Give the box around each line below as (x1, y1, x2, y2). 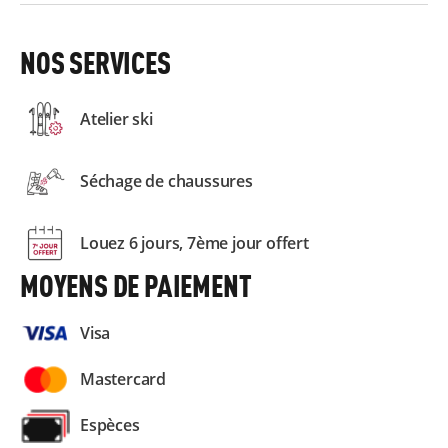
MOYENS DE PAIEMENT (20, 267, 252, 304)
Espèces (80, 414, 140, 437)
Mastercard (80, 367, 166, 390)
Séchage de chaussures (80, 169, 253, 192)
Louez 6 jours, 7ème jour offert (80, 231, 309, 254)
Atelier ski (80, 107, 153, 130)
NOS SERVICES (20, 44, 171, 81)
